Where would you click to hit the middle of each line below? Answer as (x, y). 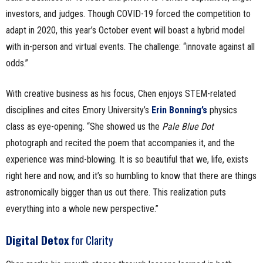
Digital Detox (37, 239)
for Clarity (91, 239)
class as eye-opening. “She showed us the (84, 126)
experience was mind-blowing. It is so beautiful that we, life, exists (127, 159)
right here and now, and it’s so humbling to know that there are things (131, 176)
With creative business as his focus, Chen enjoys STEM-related (121, 93)
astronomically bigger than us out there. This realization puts (116, 192)
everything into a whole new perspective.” (82, 208)
